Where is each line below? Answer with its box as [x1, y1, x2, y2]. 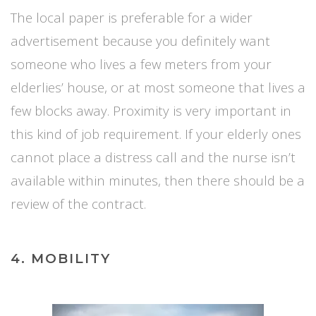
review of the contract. [11, 195, 146, 213]
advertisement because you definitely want [11, 32, 270, 50]
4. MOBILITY [11, 250, 111, 267]
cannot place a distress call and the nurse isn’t [11, 148, 296, 166]
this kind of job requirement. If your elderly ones [11, 125, 301, 143]
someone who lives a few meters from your [11, 55, 272, 73]
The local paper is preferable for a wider [11, 8, 253, 27]
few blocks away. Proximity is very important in [11, 102, 291, 120]
